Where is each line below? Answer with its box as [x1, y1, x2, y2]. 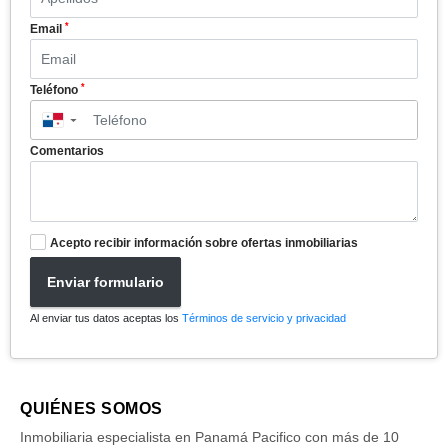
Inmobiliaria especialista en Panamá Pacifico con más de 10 [20, 429, 399, 446]
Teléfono [30, 83, 81, 98]
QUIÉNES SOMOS [20, 400, 163, 418]
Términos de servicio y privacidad [182, 312, 346, 325]
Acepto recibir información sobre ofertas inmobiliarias [50, 236, 358, 251]
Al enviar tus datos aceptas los [30, 312, 182, 325]
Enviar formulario [47, 273, 164, 290]
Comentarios [30, 144, 104, 159]
